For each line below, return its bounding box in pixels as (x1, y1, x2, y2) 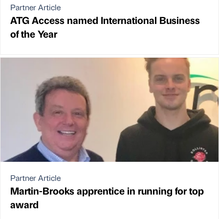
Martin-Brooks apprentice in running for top (10, 183, 204, 197)
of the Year (10, 27, 57, 41)
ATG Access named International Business (10, 13, 200, 27)
